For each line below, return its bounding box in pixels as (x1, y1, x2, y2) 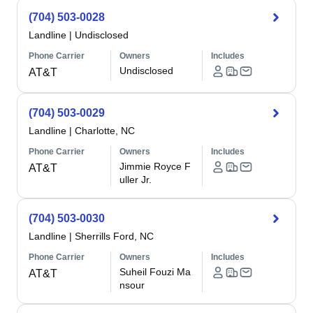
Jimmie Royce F (119, 161, 191, 172)
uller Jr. (119, 174, 152, 185)
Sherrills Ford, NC (75, 231, 154, 242)
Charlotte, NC (75, 125, 135, 136)
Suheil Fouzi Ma (119, 266, 191, 277)
